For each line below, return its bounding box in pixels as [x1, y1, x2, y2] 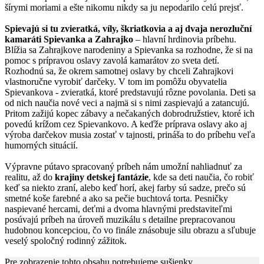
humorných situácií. [5, 140, 78, 150]
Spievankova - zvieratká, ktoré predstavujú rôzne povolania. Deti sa [5, 87, 256, 97]
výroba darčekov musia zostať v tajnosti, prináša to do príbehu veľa [5, 129, 255, 140]
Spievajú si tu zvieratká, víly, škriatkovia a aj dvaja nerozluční [5, 23, 252, 34]
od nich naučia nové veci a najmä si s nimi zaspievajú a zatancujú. [5, 97, 249, 108]
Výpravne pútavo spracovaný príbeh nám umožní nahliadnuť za [5, 161, 242, 171]
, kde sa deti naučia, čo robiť [148, 171, 254, 182]
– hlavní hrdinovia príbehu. [133, 34, 236, 44]
